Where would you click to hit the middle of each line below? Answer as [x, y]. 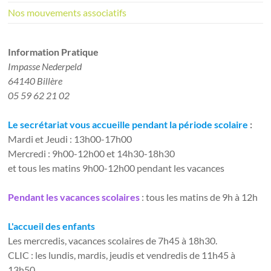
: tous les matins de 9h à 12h [200, 197]
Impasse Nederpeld [45, 66]
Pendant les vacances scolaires [75, 197]
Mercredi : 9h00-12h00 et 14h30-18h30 [92, 153]
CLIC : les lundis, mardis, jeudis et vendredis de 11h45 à [122, 255]
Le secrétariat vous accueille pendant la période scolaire [129, 124]
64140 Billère [35, 80]
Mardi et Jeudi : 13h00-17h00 [70, 139]
